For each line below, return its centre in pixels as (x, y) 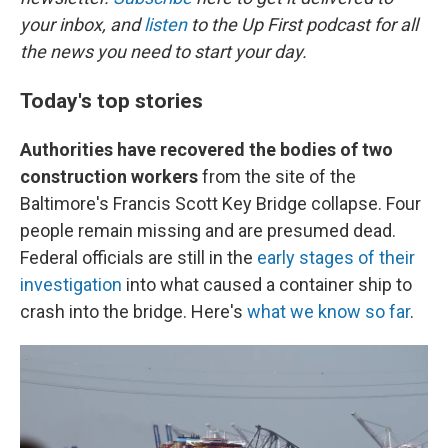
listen (165, 24)
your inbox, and (82, 24)
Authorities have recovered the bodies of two (206, 149)
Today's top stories (111, 100)
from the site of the (279, 176)
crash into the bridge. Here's (133, 311)
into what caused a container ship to (267, 284)
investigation (71, 284)
